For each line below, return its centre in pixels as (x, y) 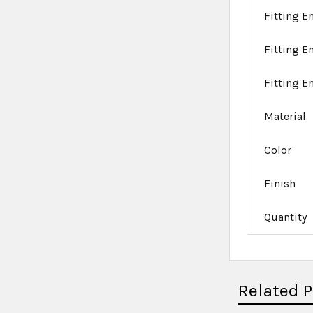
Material (285, 117)
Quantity (286, 217)
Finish (280, 184)
